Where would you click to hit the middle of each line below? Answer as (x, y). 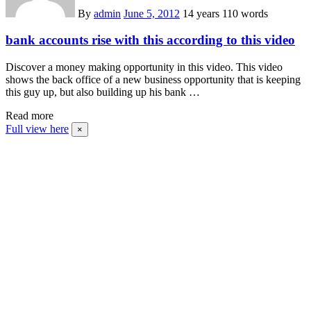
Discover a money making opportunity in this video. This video (144, 67)
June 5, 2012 (152, 13)
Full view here (37, 129)
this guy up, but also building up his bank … (103, 92)
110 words (245, 13)
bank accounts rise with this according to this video (150, 40)
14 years (202, 13)
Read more (30, 116)
